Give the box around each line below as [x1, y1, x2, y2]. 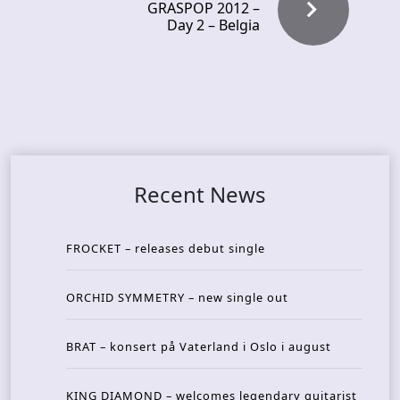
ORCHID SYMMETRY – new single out [66, 289, 288, 305]
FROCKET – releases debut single [66, 240, 265, 256]
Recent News [134, 179, 266, 209]
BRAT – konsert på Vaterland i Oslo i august [66, 338, 331, 354]
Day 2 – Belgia [167, 15, 260, 35]
